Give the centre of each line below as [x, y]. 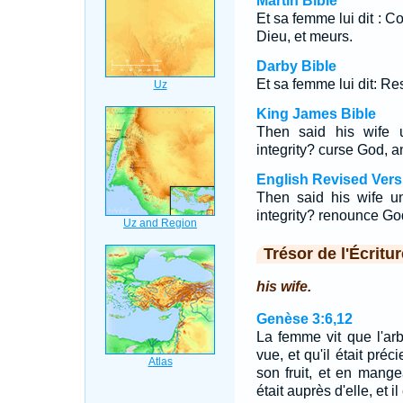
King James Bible [316, 114]
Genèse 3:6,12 [304, 319]
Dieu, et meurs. [304, 36]
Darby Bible [296, 66]
